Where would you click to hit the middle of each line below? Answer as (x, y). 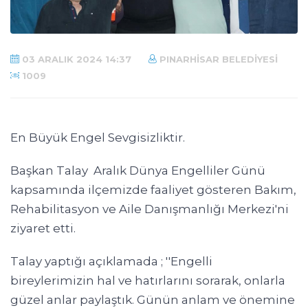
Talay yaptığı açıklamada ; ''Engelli (111, 262)
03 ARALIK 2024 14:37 (75, 59)
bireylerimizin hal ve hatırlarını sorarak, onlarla (148, 281)
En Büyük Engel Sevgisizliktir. (98, 138)
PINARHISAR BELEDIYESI (217, 59)
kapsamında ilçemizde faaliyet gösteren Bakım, (153, 190)
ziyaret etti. (43, 229)
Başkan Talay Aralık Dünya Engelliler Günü (138, 171)
